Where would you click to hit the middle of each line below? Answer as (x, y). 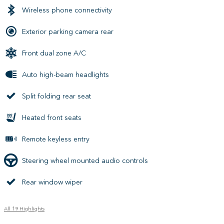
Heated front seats (52, 117)
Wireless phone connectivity (67, 10)
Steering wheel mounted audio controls (85, 160)
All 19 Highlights (24, 209)
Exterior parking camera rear (68, 31)
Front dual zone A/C (54, 53)
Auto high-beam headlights (65, 74)
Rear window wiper (52, 182)
